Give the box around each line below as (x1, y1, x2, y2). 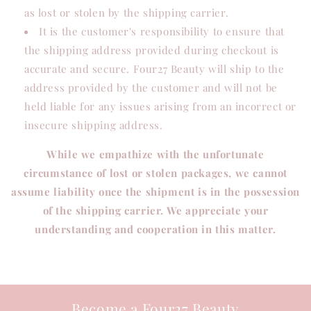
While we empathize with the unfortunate (47, 147, 264, 161)
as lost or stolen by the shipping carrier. (24, 6, 229, 19)
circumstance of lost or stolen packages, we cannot (23, 166, 287, 180)
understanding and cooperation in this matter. (35, 222, 276, 236)
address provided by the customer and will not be (24, 81, 278, 94)
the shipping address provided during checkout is (24, 43, 279, 57)
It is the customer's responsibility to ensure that (39, 24, 285, 38)
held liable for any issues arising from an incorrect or (24, 99, 297, 113)
